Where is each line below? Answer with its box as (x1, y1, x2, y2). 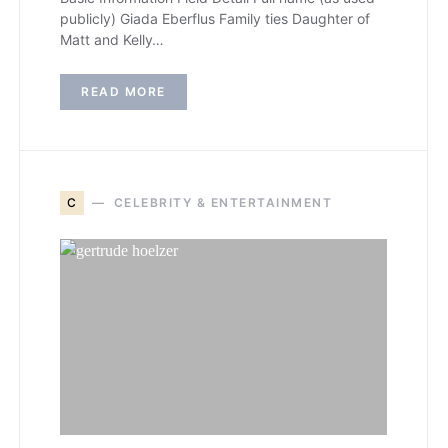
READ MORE (81, 84, 166, 99)
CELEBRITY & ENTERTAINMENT (113, 195, 332, 210)
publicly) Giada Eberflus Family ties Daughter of (60, 10, 370, 27)
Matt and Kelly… (60, 31, 164, 48)
